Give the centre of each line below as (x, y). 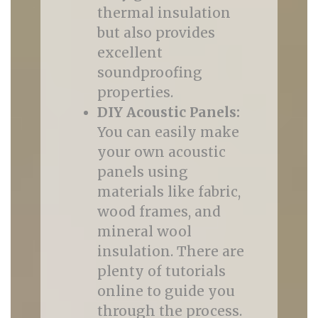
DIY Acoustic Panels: (168, 112)
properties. (135, 92)
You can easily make (168, 132)
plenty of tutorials (161, 271)
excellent (130, 53)
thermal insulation (164, 13)
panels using (142, 172)
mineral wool (144, 231)
